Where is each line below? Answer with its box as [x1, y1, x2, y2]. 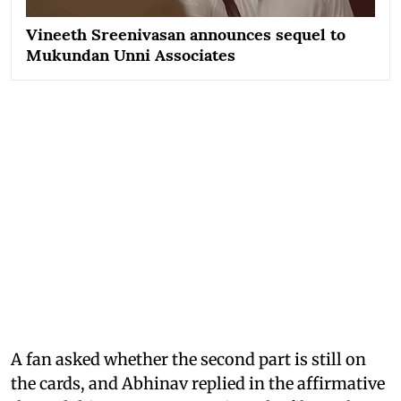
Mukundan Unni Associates [26, 44, 240, 65]
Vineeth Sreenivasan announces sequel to [26, 23, 346, 45]
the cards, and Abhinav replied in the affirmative [11, 372, 385, 394]
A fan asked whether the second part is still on [11, 348, 366, 370]
